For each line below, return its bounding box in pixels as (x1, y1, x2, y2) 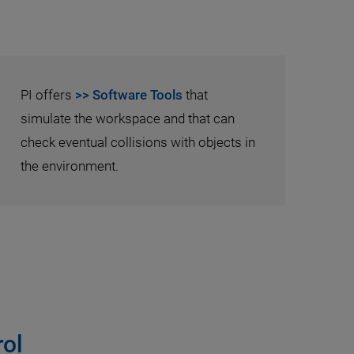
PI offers (21, 87, 75, 103)
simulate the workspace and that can (21, 111, 235, 126)
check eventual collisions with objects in (21, 134, 255, 150)
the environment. (21, 158, 119, 174)
